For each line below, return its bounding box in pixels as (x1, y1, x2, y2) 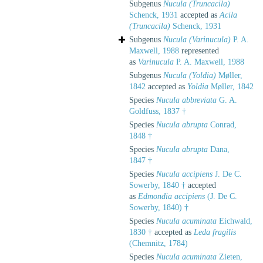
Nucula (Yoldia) (163, 70, 216, 80)
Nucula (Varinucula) (163, 35, 231, 44)
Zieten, (217, 252, 242, 261)
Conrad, (208, 120, 237, 129)
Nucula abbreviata (156, 95, 217, 104)
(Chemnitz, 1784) (129, 238, 188, 248)
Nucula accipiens (156, 169, 213, 178)
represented (179, 46, 219, 55)
